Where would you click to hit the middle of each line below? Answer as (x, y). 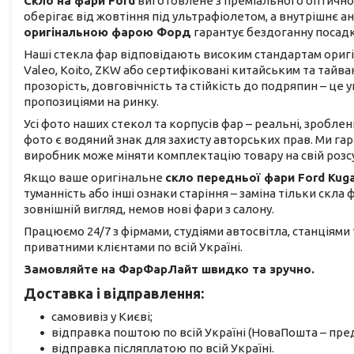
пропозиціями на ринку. (91, 102)
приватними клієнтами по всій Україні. (133, 247)
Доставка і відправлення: (114, 294)
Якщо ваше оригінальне (94, 178)
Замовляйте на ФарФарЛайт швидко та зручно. (169, 269)
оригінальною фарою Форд (107, 32)
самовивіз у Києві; (102, 317)
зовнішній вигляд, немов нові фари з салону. (149, 209)
